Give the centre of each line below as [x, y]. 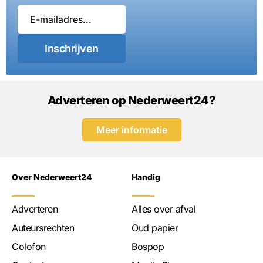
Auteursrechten [43, 227]
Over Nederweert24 [52, 177]
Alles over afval [163, 209]
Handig [146, 177]
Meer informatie [131, 129]
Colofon [29, 246]
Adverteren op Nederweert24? [131, 100]
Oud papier [155, 227]
